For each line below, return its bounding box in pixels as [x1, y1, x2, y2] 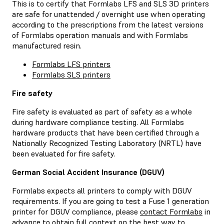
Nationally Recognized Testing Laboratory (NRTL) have [12, 137, 201, 148]
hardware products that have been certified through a [12, 127, 199, 137]
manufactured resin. [12, 40, 81, 50]
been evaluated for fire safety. [12, 148, 115, 158]
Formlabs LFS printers [32, 58, 110, 69]
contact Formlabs [140, 206, 202, 216]
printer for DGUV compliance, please [12, 206, 140, 216]
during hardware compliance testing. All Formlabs [12, 116, 184, 127]
